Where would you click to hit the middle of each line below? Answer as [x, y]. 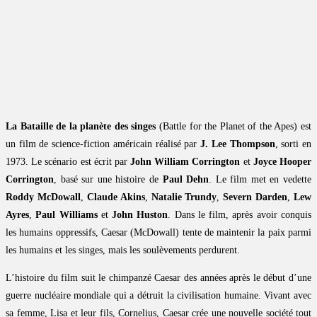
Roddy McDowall [43, 197]
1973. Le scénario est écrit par [68, 161]
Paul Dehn [186, 179]
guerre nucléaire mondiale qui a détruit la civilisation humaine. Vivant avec [158, 295]
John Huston [140, 214]
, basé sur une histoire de [108, 179]
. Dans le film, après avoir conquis [240, 214]
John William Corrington [185, 161]
